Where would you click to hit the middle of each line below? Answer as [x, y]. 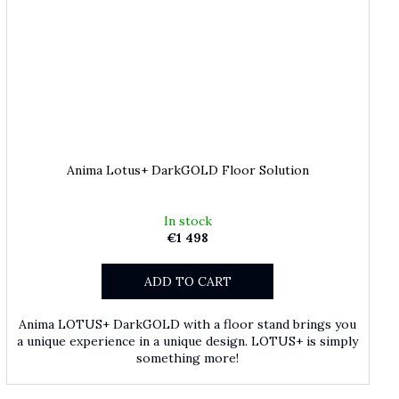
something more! [188, 358]
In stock [187, 220]
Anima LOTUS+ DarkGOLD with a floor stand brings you [188, 324]
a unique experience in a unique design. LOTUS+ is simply [188, 341]
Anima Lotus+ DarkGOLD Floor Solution [187, 170]
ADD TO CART [187, 281]
